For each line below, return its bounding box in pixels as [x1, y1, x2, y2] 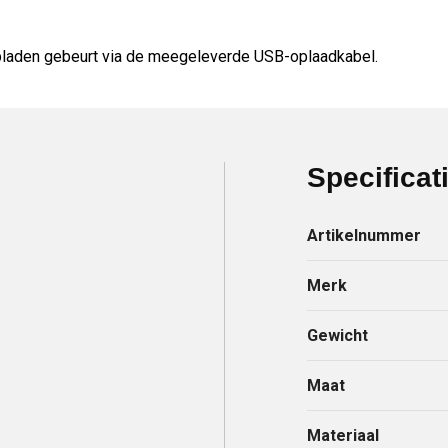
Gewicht [307, 325, 369, 345]
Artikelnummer [307, 225, 422, 245]
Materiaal [307, 425, 380, 445]
